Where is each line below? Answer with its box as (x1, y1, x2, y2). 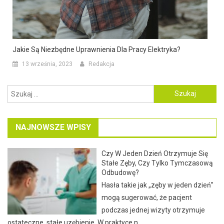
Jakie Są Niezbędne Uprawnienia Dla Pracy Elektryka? (12, 45, 180, 53)
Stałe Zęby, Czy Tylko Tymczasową (101, 158, 213, 167)
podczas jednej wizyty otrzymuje (101, 205, 205, 214)
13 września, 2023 (22, 60, 72, 67)
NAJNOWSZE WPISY (15, 122, 91, 132)
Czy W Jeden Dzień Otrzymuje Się (101, 149, 208, 157)
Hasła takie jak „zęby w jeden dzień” (101, 180, 214, 189)
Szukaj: (153, 86, 176, 94)
